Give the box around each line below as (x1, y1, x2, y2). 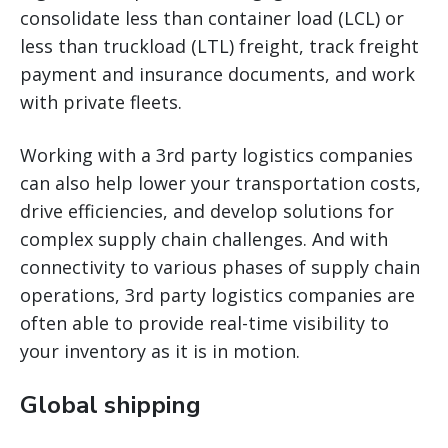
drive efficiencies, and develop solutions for (20, 198, 394, 223)
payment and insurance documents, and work (20, 61, 415, 86)
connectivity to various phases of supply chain (20, 254, 420, 279)
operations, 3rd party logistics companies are (20, 282, 415, 307)
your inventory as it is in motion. (20, 338, 300, 363)
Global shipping (20, 388, 201, 421)
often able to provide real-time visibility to (20, 310, 389, 335)
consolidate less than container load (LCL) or (20, 5, 404, 30)
